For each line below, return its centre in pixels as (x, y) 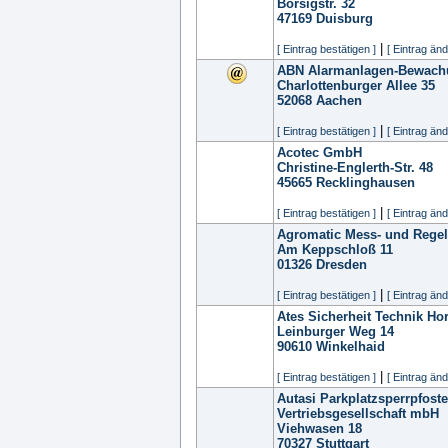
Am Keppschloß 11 (335, 249)
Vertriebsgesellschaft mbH (358, 413)
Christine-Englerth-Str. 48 (355, 167)
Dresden (341, 264)
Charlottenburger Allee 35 (356, 85)
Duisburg (344, 18)
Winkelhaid (350, 346)
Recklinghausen (365, 182)
